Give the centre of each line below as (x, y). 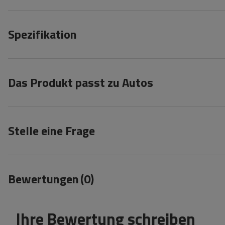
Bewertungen (43, 179)
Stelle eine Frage (51, 131)
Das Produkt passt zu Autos (81, 83)
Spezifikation (42, 34)
